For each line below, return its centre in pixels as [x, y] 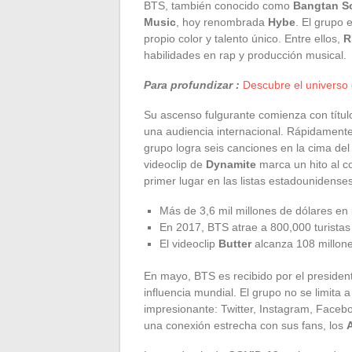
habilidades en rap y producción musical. [245, 55]
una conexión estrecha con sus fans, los [245, 325]
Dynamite [231, 164]
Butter [235, 243]
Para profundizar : [192, 84]
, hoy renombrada [222, 22]
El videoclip [189, 243]
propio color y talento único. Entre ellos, [244, 38]
